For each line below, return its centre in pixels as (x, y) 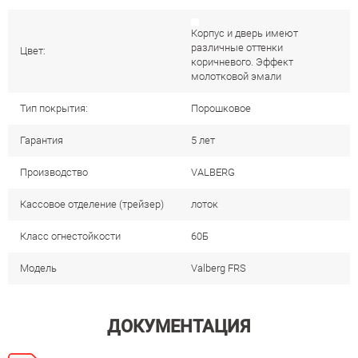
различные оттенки (237, 47)
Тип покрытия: (54, 108)
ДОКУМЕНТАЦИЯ (179, 326)
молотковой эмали (236, 76)
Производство (54, 172)
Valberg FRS (219, 268)
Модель (38, 268)
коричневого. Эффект (242, 62)
